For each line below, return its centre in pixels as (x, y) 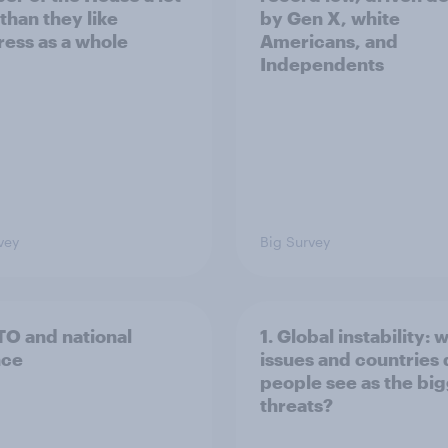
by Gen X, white (330, 18)
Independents (322, 64)
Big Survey (295, 241)
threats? (296, 405)
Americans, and (329, 41)
